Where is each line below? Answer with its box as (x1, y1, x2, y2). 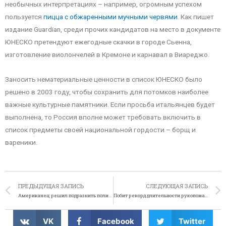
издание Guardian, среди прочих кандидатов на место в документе (5, 25, 220, 34)
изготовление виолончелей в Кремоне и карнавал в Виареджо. (5, 50, 209, 59)
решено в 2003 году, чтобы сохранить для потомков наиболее (5, 87, 208, 96)
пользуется (5, 13, 43, 21)
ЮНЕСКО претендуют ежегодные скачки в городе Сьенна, (5, 38, 192, 46)
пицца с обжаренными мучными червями (43, 13, 178, 21)
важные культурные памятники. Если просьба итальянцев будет (5, 100, 215, 108)
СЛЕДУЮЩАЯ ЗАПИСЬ (146, 182, 208, 190)
